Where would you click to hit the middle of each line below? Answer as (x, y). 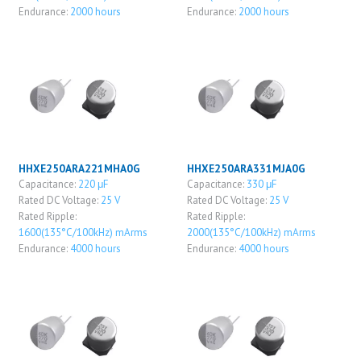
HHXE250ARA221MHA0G (79, 168)
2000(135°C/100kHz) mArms (251, 232)
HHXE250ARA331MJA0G (246, 168)
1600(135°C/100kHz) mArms (83, 232)
